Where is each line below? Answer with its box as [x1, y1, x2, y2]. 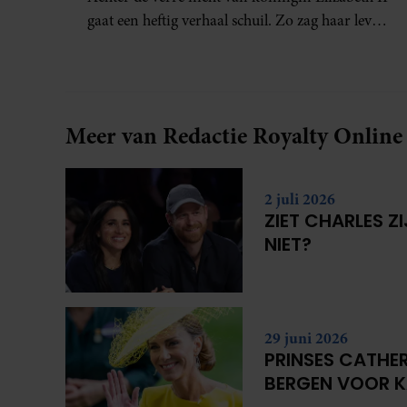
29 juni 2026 [263, 327, 348, 350]
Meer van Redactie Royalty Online [65, 119, 402, 153]
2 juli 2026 [263, 188, 335, 211]
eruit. [87, 34, 121, 55]
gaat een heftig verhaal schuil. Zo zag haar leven [87, 10, 387, 32]
